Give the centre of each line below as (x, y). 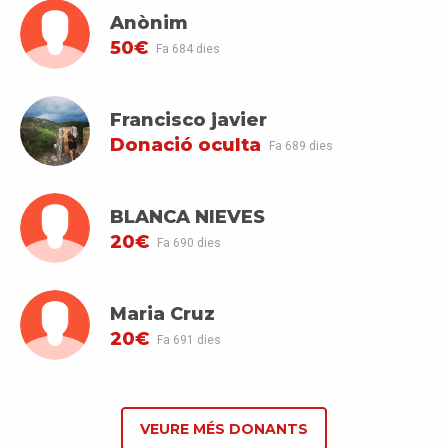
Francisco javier (188, 119)
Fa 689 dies (300, 145)
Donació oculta (185, 145)
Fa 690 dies (188, 242)
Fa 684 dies (187, 48)
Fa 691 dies (188, 339)
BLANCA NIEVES (187, 216)
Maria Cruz (162, 313)
